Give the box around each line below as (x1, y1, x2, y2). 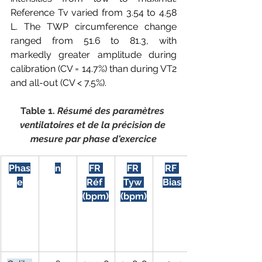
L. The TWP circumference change (11, 21, 177, 32)
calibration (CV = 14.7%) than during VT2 (11, 63, 177, 74)
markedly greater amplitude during (11, 49, 177, 60)
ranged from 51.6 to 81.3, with (11, 35, 177, 46)
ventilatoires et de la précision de (19, 119, 168, 130)
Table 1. (20, 105, 57, 116)
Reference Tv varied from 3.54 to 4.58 (11, 7, 177, 18)
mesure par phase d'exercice (30, 133, 157, 144)
